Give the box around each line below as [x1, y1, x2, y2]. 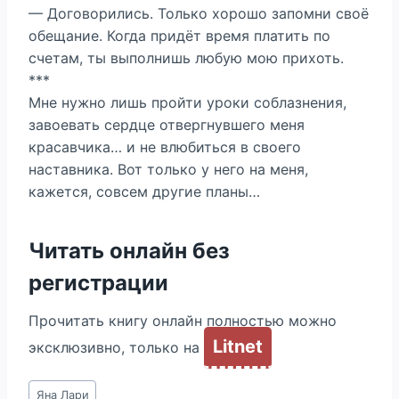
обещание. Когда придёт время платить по [28, 27, 330, 45]
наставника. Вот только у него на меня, [28, 160, 308, 178]
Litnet [213, 336, 263, 357]
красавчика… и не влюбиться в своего [28, 138, 301, 156]
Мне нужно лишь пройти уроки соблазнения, [28, 94, 346, 111]
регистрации [28, 270, 168, 296]
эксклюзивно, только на [28, 338, 204, 356]
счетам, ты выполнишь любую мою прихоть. [28, 49, 344, 67]
